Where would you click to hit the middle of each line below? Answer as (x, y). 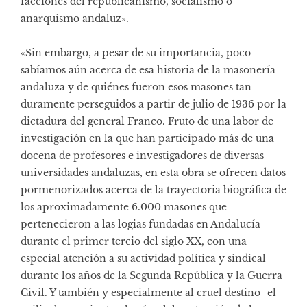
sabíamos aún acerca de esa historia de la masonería (148, 70)
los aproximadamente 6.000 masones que (124, 207)
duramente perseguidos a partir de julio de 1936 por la (153, 105)
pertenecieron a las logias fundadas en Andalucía (140, 224)
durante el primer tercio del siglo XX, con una (134, 242)
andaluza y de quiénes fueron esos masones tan (136, 87)
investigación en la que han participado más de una (147, 139)
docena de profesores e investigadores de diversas (142, 156)
